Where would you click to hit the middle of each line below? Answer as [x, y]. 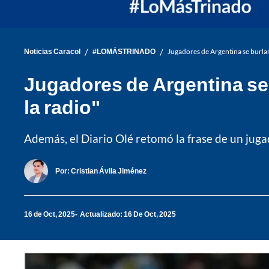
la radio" [62, 106]
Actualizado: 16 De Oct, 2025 [128, 214]
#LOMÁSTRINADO [124, 52]
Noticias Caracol [52, 52]
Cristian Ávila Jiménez [109, 171]
